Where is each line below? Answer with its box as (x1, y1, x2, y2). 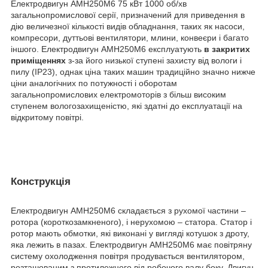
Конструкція (11, 176, 71, 188)
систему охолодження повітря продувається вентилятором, (11, 251, 245, 261)
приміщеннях (11, 56, 66, 66)
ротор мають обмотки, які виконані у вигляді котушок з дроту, (11, 229, 249, 239)
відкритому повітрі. (11, 112, 84, 123)
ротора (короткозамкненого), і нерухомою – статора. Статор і (11, 217, 252, 227)
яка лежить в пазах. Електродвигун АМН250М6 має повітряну (11, 240, 252, 250)
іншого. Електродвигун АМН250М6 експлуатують (11, 44, 204, 54)
